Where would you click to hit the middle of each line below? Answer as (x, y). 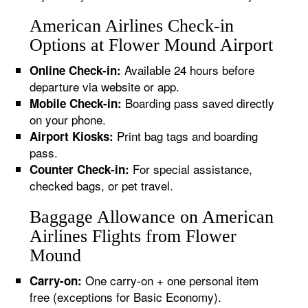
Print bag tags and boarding (186, 136)
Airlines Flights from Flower (133, 236)
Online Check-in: (76, 70)
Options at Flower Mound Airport (152, 45)
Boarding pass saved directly (198, 103)
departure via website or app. (105, 86)
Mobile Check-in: (76, 103)
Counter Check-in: (80, 169)
